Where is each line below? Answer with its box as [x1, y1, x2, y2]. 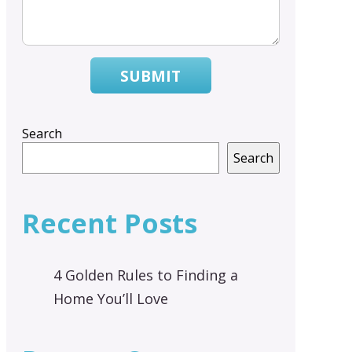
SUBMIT [120, 64, 181, 86]
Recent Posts [21, 205, 197, 242]
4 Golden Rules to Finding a [53, 266, 238, 285]
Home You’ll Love [53, 289, 168, 309]
